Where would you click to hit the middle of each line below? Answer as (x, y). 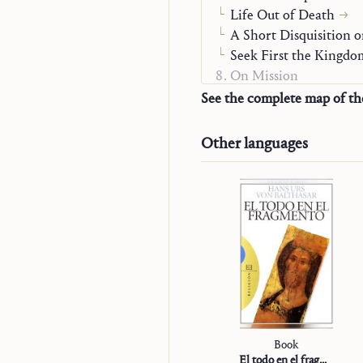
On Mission (264, 76)
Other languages (254, 143)
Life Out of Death (282, 15)
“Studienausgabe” (281, 96)
